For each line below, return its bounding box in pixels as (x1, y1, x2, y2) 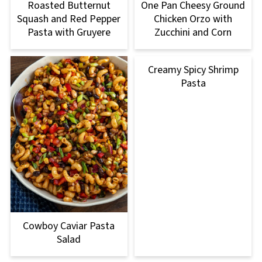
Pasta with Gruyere (27, 25, 111, 40)
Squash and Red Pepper (17, 11, 121, 26)
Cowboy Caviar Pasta (23, 218, 115, 233)
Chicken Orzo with (154, 11, 233, 26)
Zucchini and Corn (154, 25, 232, 40)
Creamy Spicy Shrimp (147, 62, 239, 77)
